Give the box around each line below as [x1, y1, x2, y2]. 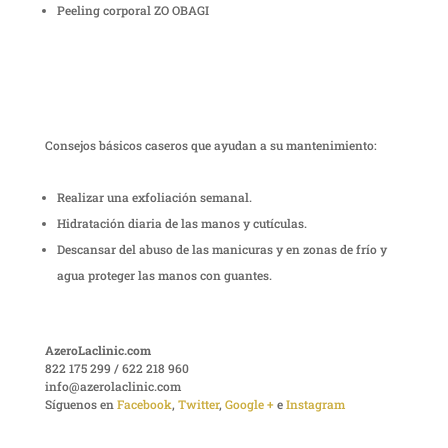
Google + [224, 396, 274, 413]
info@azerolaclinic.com [44, 378, 181, 395]
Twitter [177, 396, 219, 413]
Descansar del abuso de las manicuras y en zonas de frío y [56, 241, 387, 258]
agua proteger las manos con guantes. [56, 267, 272, 284]
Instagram [285, 396, 345, 413]
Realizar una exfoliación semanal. [56, 189, 252, 206]
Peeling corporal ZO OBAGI [56, 2, 209, 19]
